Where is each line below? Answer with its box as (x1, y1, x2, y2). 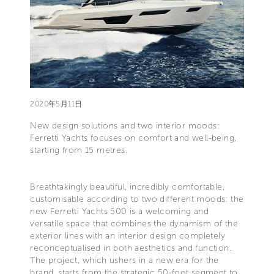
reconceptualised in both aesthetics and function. (30, 242, 231, 253)
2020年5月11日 (30, 99, 83, 108)
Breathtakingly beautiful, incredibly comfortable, (30, 181, 224, 192)
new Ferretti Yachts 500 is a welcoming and (30, 206, 209, 217)
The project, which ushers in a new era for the (30, 254, 219, 265)
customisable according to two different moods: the (30, 193, 244, 204)
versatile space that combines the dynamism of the (30, 218, 238, 229)
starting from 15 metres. (30, 144, 127, 155)
